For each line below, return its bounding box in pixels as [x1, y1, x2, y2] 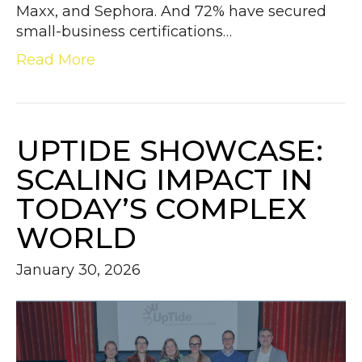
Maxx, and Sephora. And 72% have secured [16, 2, 326, 21]
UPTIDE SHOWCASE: [16, 133, 323, 169]
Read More [16, 51, 95, 69]
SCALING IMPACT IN [16, 162, 313, 198]
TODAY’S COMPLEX [16, 191, 306, 227]
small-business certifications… [16, 23, 232, 41]
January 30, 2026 [16, 261, 141, 280]
